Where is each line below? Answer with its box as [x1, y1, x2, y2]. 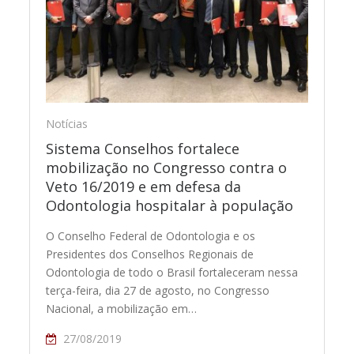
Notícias [46, 115, 88, 131]
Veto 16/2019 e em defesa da [46, 176, 242, 196]
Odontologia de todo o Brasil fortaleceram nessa [46, 264, 299, 280]
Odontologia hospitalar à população [46, 195, 294, 215]
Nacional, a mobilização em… [46, 300, 198, 316]
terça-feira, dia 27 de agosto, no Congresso [46, 282, 270, 298]
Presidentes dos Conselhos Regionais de [46, 246, 254, 262]
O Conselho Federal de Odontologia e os [46, 228, 256, 243]
